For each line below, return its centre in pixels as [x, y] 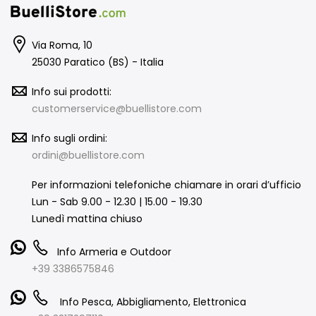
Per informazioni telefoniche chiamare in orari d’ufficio [166, 184]
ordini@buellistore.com [88, 155]
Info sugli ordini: [69, 138]
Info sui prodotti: [72, 91]
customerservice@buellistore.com [117, 108]
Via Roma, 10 [62, 45]
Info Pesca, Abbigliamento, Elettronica [152, 302]
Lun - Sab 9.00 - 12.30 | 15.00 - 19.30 [117, 201]
